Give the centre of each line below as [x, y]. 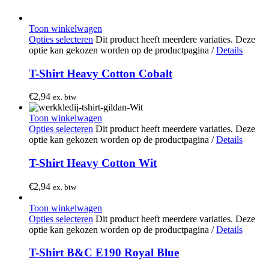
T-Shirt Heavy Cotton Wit [93, 163]
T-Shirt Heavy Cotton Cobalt [101, 73]
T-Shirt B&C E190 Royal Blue [104, 253]
